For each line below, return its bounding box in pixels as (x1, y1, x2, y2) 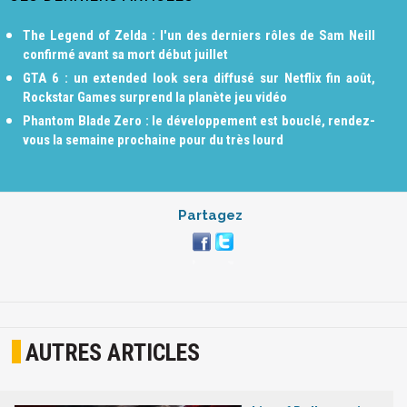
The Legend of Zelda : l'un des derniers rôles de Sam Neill (23, 26, 376, 44)
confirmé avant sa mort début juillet (23, 45, 228, 63)
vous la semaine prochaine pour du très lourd (23, 131, 283, 148)
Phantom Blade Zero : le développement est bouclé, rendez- (23, 112, 376, 129)
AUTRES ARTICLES (25, 338, 201, 366)
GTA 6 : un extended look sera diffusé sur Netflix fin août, (23, 69, 376, 86)
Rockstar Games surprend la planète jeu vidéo (23, 88, 287, 105)
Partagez (178, 206, 243, 223)
